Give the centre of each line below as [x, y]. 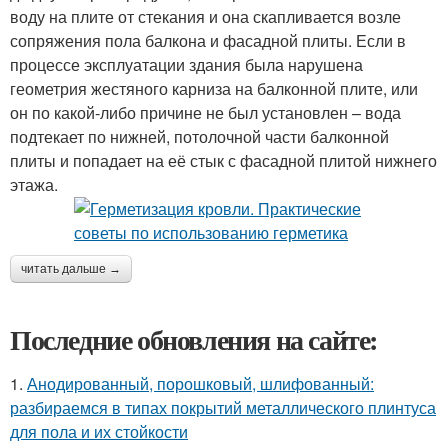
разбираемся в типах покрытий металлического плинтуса [223, 407]
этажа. [34, 184]
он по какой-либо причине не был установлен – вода [205, 112]
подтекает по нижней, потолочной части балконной [199, 136]
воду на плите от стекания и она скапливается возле [205, 16]
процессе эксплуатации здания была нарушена [186, 64]
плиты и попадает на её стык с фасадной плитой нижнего [223, 160]
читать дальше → [71, 269]
